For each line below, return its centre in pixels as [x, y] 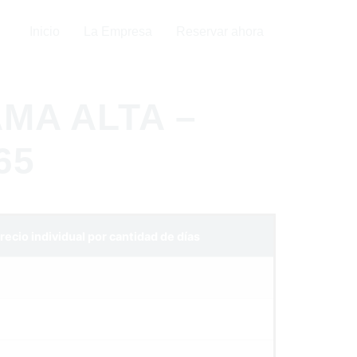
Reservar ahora [220, 31]
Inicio [45, 31]
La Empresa [118, 31]
